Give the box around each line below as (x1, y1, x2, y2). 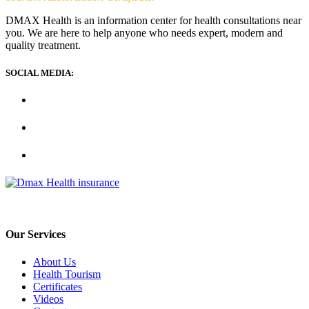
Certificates (33, 280, 82, 292)
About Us (33, 255, 76, 268)
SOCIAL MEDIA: (6, 67, 74, 78)
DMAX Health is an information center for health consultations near (6, 14, 301, 27)
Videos (33, 292, 63, 305)
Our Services (6, 228, 66, 241)
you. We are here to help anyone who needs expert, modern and (6, 27, 283, 39)
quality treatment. (6, 39, 81, 52)
